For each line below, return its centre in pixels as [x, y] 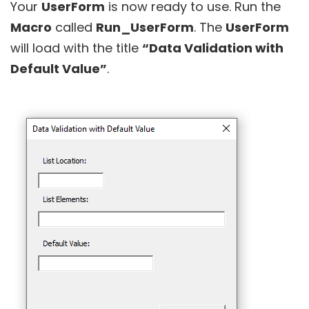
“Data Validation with [213, 48]
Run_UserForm [145, 27]
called [74, 27]
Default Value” [59, 68]
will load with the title [76, 48]
